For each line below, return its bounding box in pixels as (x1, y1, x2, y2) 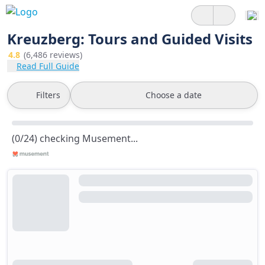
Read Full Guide (17, 60, 79, 72)
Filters (36, 89, 60, 101)
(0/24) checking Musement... (12, 132, 138, 145)
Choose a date (146, 89, 202, 101)
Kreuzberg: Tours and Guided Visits (7, 29, 253, 49)
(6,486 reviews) (24, 49, 82, 60)
